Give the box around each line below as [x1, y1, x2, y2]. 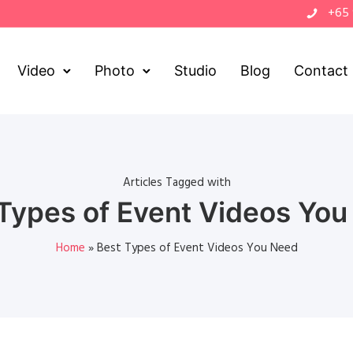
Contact [294, 62, 349, 79]
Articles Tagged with [122, 173, 231, 192]
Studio [174, 62, 217, 79]
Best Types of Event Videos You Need [96, 239, 298, 258]
